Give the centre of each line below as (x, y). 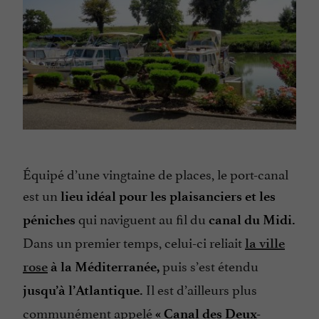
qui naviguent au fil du (142, 218)
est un (42, 194)
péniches (49, 219)
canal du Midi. (252, 219)
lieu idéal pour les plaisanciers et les (168, 196)
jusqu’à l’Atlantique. (83, 290)
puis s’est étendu (209, 265)
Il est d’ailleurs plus (200, 288)
